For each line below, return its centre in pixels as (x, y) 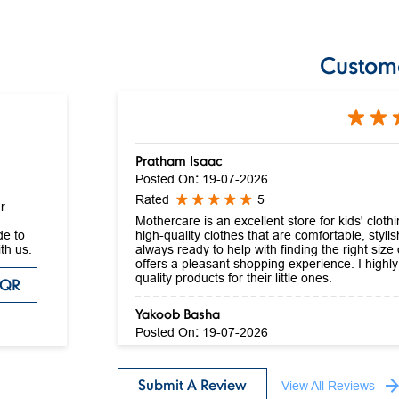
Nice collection (176, 374)
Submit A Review (193, 384)
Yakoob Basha (178, 313)
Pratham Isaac (179, 160)
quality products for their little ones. (234, 277)
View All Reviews (329, 385)
